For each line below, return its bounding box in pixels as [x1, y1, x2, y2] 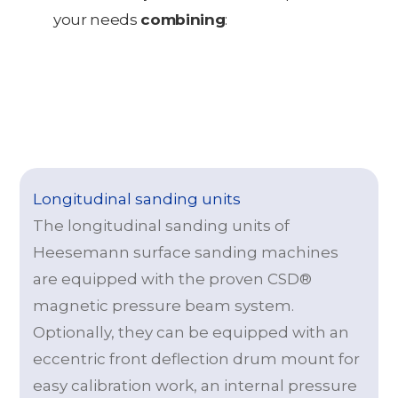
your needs [53, 10, 141, 28]
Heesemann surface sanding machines [33, 243, 339, 261]
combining [140, 10, 226, 28]
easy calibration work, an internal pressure [33, 376, 358, 394]
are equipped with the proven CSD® [33, 269, 313, 288]
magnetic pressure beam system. [33, 296, 295, 314]
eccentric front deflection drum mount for [33, 349, 361, 368]
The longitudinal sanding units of [33, 216, 291, 235]
